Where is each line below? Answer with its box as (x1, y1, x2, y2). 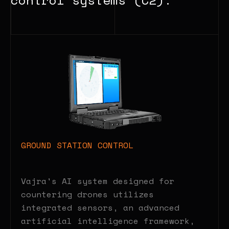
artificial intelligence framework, (21, 214, 195, 227)
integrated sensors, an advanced (21, 201, 179, 214)
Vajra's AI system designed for (21, 174, 174, 187)
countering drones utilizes (21, 188, 154, 200)
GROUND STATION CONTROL (21, 139, 133, 151)
